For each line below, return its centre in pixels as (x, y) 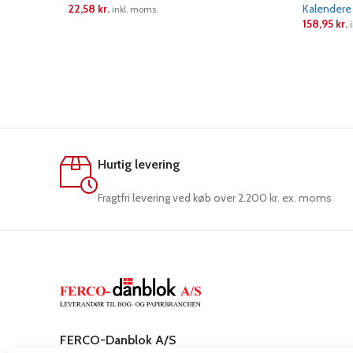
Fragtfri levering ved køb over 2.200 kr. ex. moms (215, 198)
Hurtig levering (139, 164)
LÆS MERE (102, 33)
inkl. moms (134, 9)
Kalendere (327, 9)
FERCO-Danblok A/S (118, 340)
